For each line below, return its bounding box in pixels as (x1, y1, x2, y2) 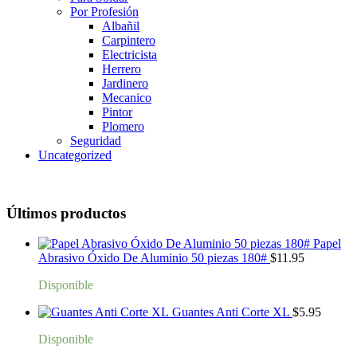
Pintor (102, 104, 132, 119)
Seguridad (70, 133, 121, 147)
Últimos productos (6, 204, 126, 222)
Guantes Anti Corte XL (172, 305, 289, 320)
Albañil (102, 18, 139, 33)
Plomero (102, 119, 144, 133)
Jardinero (102, 76, 148, 90)
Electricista (102, 47, 157, 61)
